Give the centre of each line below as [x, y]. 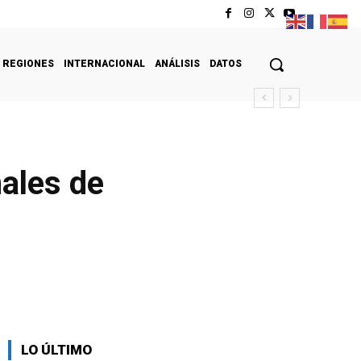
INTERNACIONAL [104, 63]
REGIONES [28, 63]
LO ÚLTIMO [56, 349]
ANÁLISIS [177, 63]
